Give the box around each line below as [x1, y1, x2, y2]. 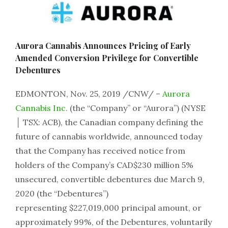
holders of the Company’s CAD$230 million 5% [15, 160, 193, 170]
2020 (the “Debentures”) [15, 188, 108, 198]
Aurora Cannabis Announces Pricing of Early [15, 40, 191, 51]
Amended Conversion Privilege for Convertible [15, 52, 198, 63]
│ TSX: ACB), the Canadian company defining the [15, 117, 203, 127]
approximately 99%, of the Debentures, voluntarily [15, 217, 212, 227]
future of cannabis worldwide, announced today [15, 131, 202, 141]
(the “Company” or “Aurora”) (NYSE [68, 103, 206, 113]
